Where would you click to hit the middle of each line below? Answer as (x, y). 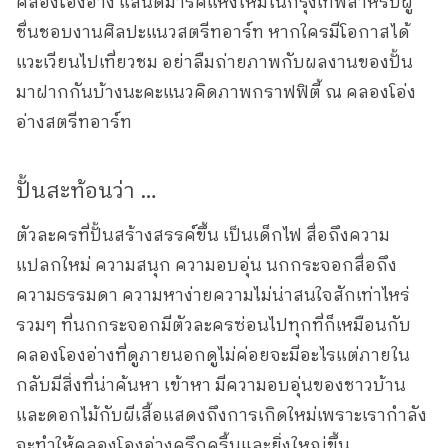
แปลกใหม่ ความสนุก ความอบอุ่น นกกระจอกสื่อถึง (206, 265)
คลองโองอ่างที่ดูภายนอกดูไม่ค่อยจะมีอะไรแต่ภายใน (213, 355)
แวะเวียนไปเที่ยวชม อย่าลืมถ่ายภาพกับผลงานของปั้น (214, 62)
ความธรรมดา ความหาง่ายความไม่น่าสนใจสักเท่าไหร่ (213, 295)
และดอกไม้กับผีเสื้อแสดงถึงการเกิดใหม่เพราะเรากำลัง (221, 415)
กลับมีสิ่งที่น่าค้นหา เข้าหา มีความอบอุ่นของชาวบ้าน (211, 385)
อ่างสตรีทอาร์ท (74, 122)
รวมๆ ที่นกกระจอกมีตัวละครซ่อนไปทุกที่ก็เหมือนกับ (213, 325)
